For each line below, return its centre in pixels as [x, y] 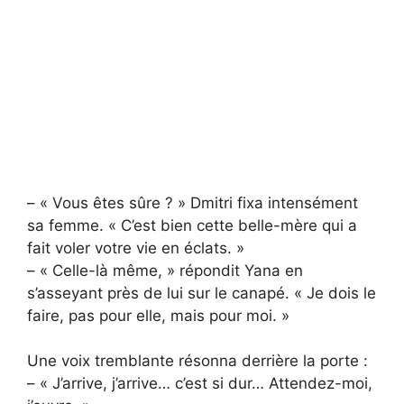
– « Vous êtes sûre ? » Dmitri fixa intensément [193, 202]
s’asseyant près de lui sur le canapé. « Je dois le [202, 293]
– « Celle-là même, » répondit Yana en [165, 270]
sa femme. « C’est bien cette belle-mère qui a [192, 225]
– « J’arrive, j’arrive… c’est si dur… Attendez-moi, [200, 384]
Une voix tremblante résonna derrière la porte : [197, 361]
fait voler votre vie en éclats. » [136, 248]
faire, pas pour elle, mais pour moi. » [158, 315]
